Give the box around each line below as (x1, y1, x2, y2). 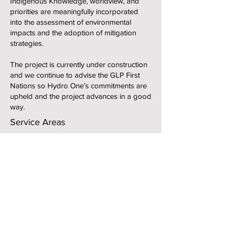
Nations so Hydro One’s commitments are (10, 81, 147, 90)
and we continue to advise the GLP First (10, 71, 140, 79)
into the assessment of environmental (10, 18, 131, 26)
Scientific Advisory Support (28, 164, 112, 173)
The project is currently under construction (10, 60, 147, 69)
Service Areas (10, 117, 65, 127)
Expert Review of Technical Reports (28, 145, 140, 153)
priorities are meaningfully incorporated (10, 7, 138, 16)
